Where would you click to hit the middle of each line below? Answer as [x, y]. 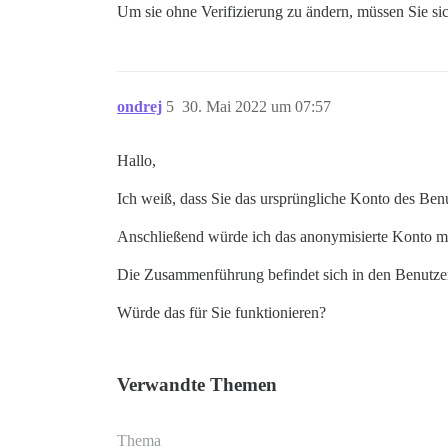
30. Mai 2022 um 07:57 [256, 106]
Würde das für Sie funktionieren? [221, 312]
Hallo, [136, 160]
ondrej [139, 106]
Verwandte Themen [197, 384]
